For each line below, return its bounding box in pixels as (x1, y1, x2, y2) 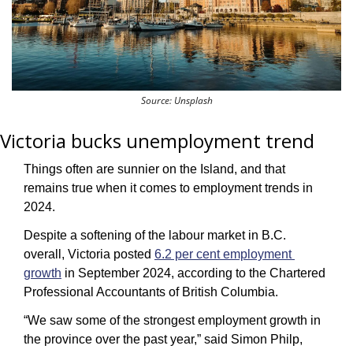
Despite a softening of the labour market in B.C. (24, 228, 286, 242)
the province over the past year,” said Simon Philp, (24, 332, 303, 346)
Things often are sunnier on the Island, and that (24, 162, 285, 176)
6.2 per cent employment (154, 247, 292, 261)
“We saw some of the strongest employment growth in (24, 313, 321, 327)
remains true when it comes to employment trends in (24, 180, 313, 195)
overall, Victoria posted (24, 247, 154, 261)
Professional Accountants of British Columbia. (24, 284, 278, 299)
